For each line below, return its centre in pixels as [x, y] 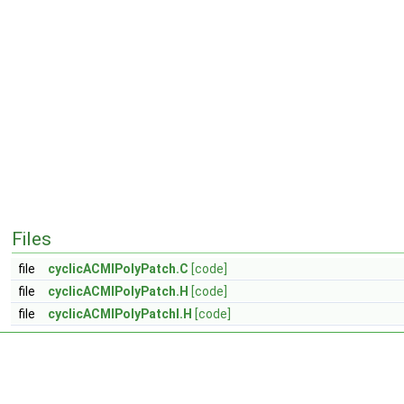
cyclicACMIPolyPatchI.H [120, 314]
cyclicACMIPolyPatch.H [118, 291]
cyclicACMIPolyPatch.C [118, 269]
